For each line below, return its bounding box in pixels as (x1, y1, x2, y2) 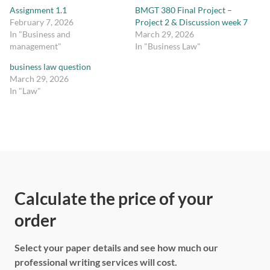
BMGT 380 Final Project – (135, 5, 232, 16)
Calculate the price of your (14, 188, 213, 209)
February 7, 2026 (10, 17, 74, 28)
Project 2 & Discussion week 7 (135, 17, 248, 28)
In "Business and (10, 29, 71, 40)
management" (10, 41, 61, 52)
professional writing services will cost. (14, 256, 177, 268)
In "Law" (10, 86, 41, 96)
